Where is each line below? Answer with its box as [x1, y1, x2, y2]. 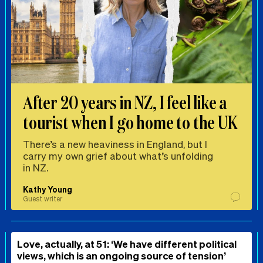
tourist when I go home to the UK [23, 110, 238, 135]
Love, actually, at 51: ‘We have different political [17, 237, 237, 251]
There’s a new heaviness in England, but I [23, 137, 207, 151]
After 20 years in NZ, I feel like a [23, 90, 227, 115]
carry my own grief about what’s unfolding [23, 149, 213, 163]
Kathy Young [23, 184, 72, 195]
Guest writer [23, 194, 62, 204]
